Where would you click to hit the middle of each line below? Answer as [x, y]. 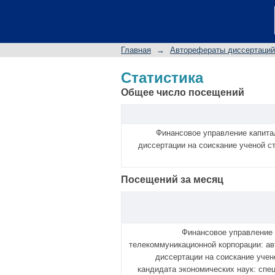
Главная [136, 50]
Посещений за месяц [172, 180]
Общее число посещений [183, 92]
